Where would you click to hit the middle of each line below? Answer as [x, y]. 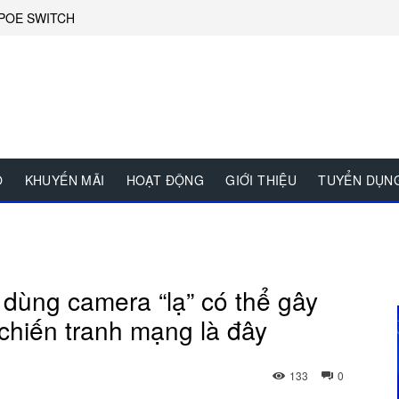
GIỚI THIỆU [261, 180]
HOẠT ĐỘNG [165, 180]
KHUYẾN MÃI [65, 180]
